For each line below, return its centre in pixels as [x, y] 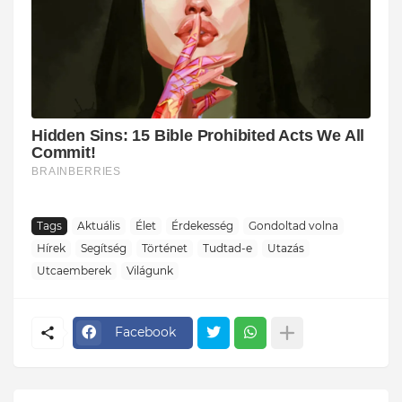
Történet [165, 249]
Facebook [145, 332]
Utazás [286, 249]
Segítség [104, 249]
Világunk [150, 271]
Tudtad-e [227, 249]
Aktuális [99, 226]
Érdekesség [202, 226]
